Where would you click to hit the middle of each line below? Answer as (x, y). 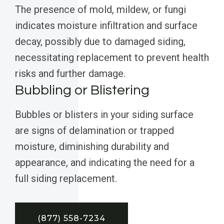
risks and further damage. (70, 74)
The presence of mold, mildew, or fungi (100, 10)
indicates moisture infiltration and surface (106, 26)
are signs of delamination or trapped (94, 131)
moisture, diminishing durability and (92, 147)
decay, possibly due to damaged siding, (100, 42)
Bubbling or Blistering (82, 90)
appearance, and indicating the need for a (105, 163)
